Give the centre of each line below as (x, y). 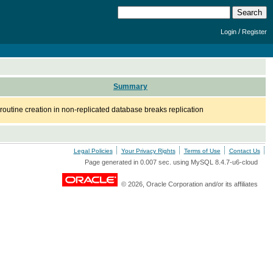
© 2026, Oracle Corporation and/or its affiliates (187, 184)
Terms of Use (202, 151)
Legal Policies (93, 151)
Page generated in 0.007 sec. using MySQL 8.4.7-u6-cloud (171, 162)
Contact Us (244, 151)
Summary (130, 87)
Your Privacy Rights (148, 151)
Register (254, 32)
